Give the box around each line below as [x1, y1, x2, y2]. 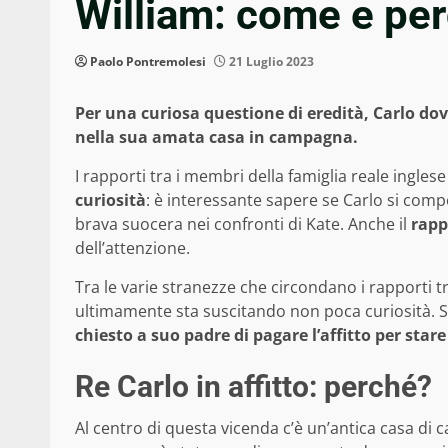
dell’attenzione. [75, 237, 190, 260]
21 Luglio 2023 [226, 53, 314, 71]
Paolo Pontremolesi [90, 53, 206, 71]
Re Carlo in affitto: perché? [75, 369, 432, 405]
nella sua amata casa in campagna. [75, 126, 358, 149]
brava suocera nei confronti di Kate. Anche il [75, 213, 411, 236]
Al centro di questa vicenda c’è [75, 417, 307, 440]
